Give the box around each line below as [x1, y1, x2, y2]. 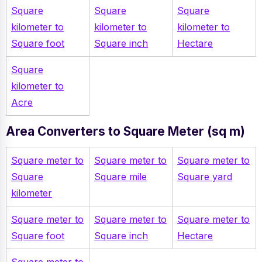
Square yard [177, 171, 232, 183]
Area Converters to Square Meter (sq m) [6, 124, 245, 139]
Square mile [94, 171, 147, 183]
